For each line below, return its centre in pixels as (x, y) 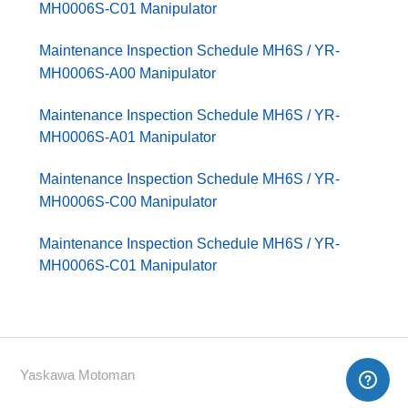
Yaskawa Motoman (78, 375)
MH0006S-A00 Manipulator (128, 73)
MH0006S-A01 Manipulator (128, 138)
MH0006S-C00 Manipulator (128, 201)
